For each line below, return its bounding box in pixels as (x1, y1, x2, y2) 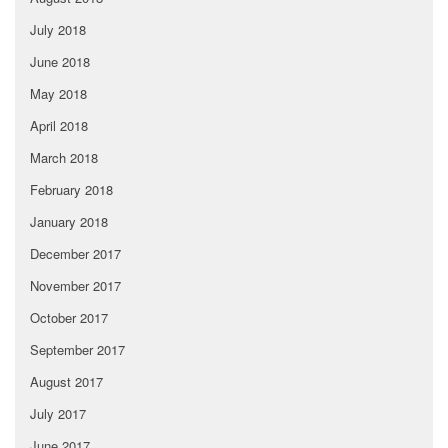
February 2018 (30, 180, 113, 200)
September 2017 (30, 340, 125, 360)
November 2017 (30, 276, 121, 296)
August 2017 (30, 372, 103, 392)
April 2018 (30, 116, 88, 136)
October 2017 (30, 308, 108, 328)
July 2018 (30, 20, 86, 40)
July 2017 (30, 404, 86, 424)
